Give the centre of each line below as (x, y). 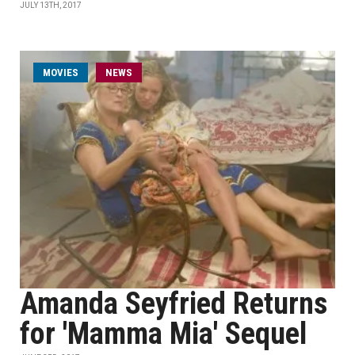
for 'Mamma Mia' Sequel (163, 334)
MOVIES (61, 73)
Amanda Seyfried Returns (174, 303)
